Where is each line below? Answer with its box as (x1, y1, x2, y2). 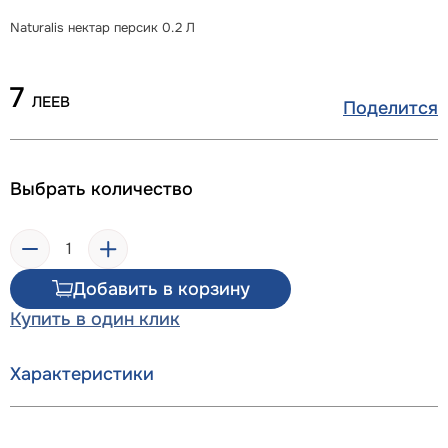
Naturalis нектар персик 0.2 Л (10, 19, 195, 36)
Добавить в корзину (72, 277, 250, 300)
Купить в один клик (10, 308, 180, 330)
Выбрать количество (10, 178, 193, 200)
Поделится (343, 97, 438, 119)
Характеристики (10, 363, 154, 385)
